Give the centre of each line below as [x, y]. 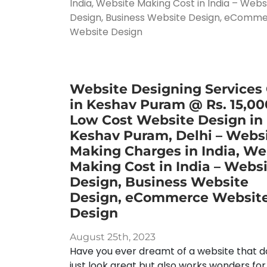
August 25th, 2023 [113, 237]
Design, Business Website [159, 182]
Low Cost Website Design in [166, 120]
